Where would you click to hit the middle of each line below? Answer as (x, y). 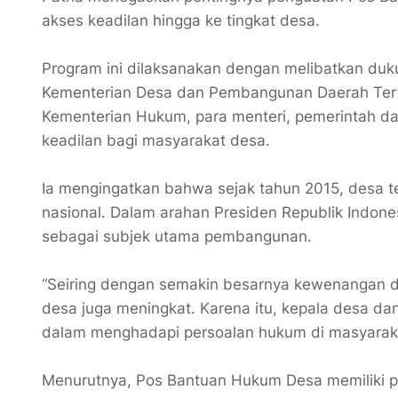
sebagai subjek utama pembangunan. (177, 237)
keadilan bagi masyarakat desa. (156, 141)
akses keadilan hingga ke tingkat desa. (181, 21)
